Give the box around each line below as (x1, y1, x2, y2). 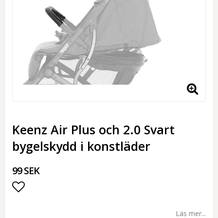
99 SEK (12, 164, 39, 177)
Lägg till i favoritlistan (12, 197, 136, 215)
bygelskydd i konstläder (12, 138, 150, 154)
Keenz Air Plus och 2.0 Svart (12, 121, 175, 138)
